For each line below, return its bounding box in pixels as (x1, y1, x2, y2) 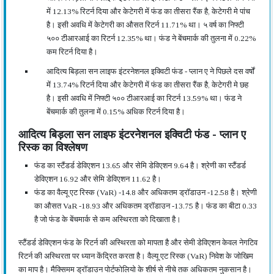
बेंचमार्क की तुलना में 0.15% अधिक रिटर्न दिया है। (46, 107, 185, 116)
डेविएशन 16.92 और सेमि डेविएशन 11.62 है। (34, 174, 161, 183)
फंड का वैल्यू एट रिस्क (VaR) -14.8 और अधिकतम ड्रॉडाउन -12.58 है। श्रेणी (34, 188, 257, 197)
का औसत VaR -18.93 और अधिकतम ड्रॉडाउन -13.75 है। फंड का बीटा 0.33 (34, 201, 257, 210)
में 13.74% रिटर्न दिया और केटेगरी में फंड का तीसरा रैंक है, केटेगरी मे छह (46, 80, 248, 89)
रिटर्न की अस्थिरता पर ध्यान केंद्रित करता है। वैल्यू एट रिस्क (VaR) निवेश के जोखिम (18, 251, 253, 261)
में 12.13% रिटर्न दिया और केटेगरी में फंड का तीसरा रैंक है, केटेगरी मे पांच (46, 7, 250, 16)
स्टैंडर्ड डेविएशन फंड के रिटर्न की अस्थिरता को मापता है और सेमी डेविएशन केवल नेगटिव (18, 238, 257, 247)
